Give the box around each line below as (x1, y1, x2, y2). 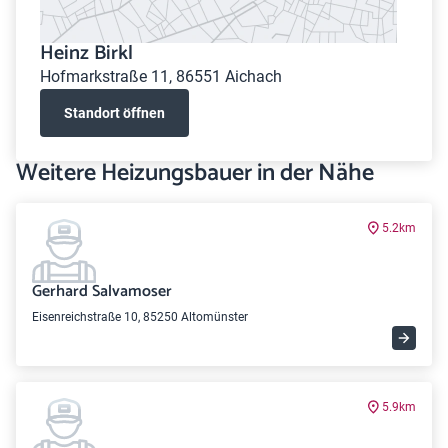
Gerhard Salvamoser (32, 278, 172, 305)
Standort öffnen (64, 104, 165, 121)
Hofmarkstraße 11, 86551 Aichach (40, 67, 282, 86)
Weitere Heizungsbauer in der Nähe (16, 154, 374, 193)
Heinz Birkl (40, 37, 133, 70)
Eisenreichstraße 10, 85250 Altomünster (32, 310, 248, 324)
